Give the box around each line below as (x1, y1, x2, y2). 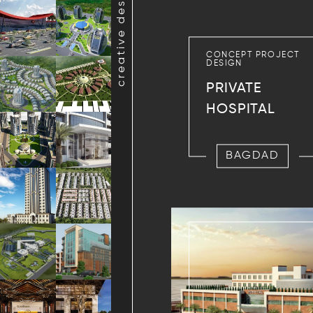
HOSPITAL (206, 103, 276, 117)
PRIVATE (206, 82, 263, 96)
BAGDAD (226, 150, 279, 162)
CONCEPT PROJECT (206, 51, 300, 60)
